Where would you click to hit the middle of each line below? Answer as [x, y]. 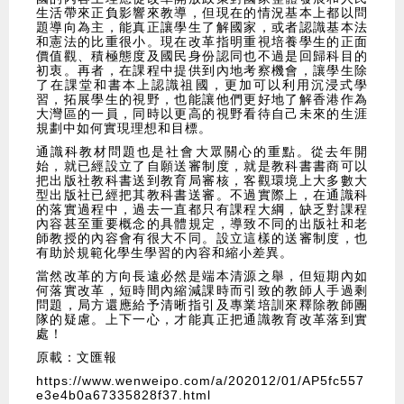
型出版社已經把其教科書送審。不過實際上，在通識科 [202, 195]
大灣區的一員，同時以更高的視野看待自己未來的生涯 [202, 114]
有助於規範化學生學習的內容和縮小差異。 [165, 253]
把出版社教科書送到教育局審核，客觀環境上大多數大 [202, 181]
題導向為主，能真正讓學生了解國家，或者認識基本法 [202, 28]
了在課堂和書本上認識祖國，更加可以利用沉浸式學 [202, 85]
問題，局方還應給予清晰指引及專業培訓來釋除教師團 [202, 305]
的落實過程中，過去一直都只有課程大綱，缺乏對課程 [202, 210]
